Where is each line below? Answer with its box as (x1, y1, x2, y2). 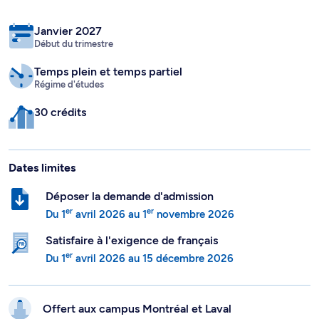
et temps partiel (100, 32, 182, 46)
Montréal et (142, 268, 205, 283)
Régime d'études (34, 46, 104, 57)
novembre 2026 (154, 175, 234, 188)
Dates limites (9, 128, 75, 142)
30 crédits (34, 73, 86, 86)
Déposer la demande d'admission (46, 157, 214, 170)
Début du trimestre (34, 6, 113, 16)
